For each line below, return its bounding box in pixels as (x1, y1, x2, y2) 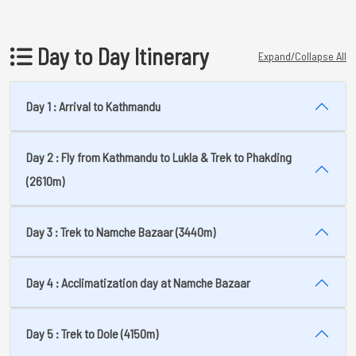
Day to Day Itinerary (33, 42, 209, 70)
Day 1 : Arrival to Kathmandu (26, 99, 161, 114)
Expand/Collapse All (258, 49, 346, 63)
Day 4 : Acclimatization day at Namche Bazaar (26, 275, 250, 290)
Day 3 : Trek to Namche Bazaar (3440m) (26, 224, 215, 239)
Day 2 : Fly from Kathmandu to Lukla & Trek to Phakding (26, 149, 292, 164)
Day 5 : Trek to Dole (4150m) (26, 326, 158, 341)
